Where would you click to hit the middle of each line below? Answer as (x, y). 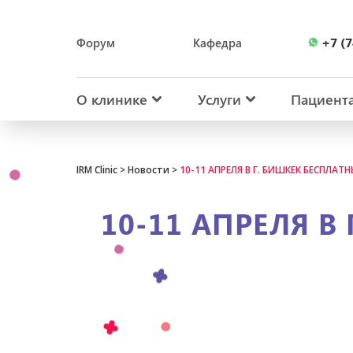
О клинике (112, 99)
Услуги (219, 99)
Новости (149, 170)
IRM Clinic (97, 170)
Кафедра (217, 43)
